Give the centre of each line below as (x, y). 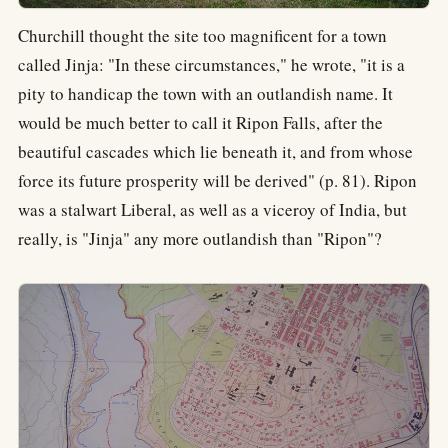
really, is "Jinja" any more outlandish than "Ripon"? (200, 239)
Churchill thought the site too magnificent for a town (202, 36)
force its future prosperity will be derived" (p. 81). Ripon (217, 181)
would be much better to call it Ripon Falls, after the (200, 123)
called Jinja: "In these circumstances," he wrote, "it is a (211, 65)
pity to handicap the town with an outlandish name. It (205, 94)
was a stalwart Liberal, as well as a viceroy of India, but (212, 210)
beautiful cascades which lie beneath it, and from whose (215, 152)
